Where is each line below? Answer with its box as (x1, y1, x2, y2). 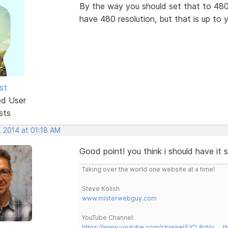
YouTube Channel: (81, 213, 134, 221)
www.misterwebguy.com (81, 194, 157, 202)
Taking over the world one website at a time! (81, 165, 215, 173)
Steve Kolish (81, 184, 120, 192)
